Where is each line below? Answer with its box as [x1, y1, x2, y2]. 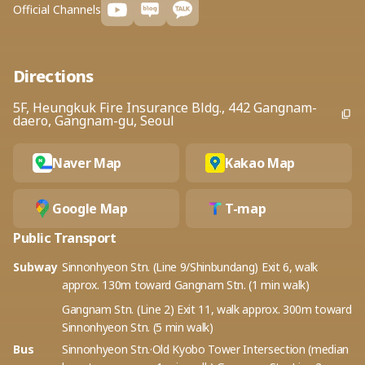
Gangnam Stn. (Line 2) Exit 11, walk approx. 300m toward [62, 301, 352, 318]
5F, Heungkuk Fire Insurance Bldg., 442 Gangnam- [13, 99, 317, 117]
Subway [13, 259, 58, 275]
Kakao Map [225, 153, 296, 172]
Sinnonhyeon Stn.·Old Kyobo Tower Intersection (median [62, 341, 350, 358]
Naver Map [52, 153, 122, 172]
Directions [13, 65, 94, 88]
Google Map [52, 199, 128, 218]
